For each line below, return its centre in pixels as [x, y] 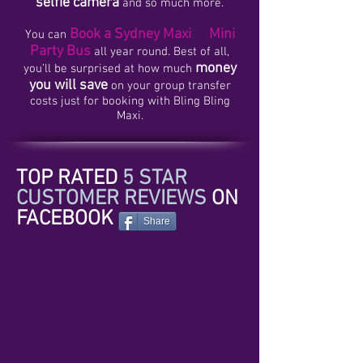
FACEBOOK [65, 219]
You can [47, 35]
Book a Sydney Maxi [132, 34]
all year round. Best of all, [160, 52]
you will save [68, 85]
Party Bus [60, 51]
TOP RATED [69, 179]
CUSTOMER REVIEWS [111, 199]
